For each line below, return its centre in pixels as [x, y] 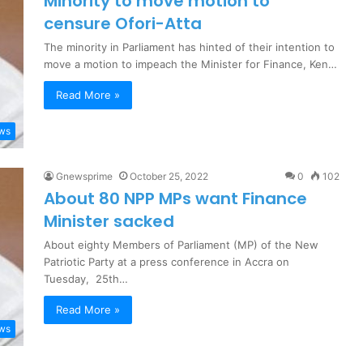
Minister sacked [109, 221]
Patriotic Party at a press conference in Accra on [167, 262]
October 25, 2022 [169, 176]
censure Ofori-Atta [123, 23]
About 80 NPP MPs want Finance [175, 199]
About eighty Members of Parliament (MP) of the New [181, 245]
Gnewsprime [84, 176]
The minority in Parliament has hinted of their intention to [189, 47]
